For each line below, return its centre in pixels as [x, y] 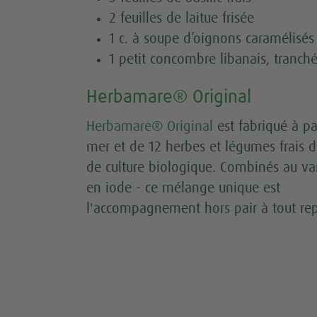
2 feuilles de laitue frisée [181, 18]
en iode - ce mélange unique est [183, 188]
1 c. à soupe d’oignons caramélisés [212, 39]
